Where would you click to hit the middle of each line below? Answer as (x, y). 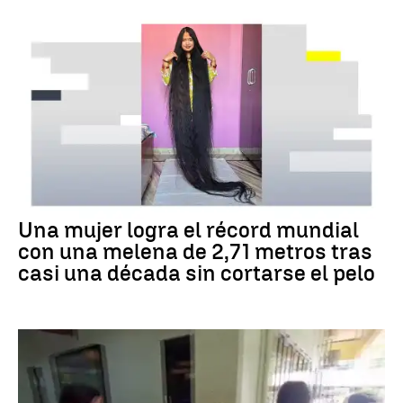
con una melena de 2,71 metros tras (195, 251)
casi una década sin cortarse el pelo (197, 273)
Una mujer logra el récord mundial (188, 229)
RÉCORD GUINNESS (68, 205)
